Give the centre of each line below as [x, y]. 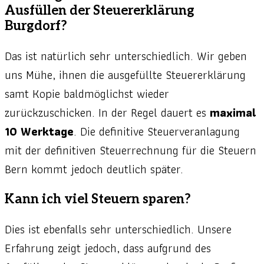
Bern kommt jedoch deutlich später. [95, 169]
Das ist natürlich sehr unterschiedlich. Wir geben [126, 56]
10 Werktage [39, 132]
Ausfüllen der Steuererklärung [100, 11]
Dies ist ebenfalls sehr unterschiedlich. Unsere [118, 230]
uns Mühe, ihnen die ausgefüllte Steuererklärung [125, 75]
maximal [231, 113]
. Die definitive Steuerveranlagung [157, 132]
